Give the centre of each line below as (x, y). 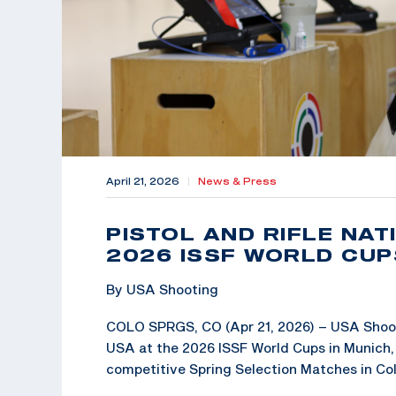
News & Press (237, 181)
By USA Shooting (162, 289)
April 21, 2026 (143, 181)
